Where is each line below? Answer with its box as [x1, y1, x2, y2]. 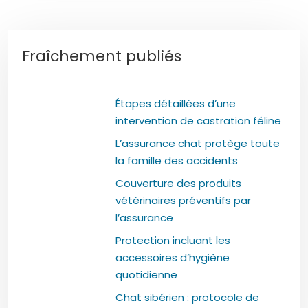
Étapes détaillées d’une [115, 96, 236, 111]
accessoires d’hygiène [115, 250, 230, 265]
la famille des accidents [115, 153, 238, 168]
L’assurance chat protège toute [115, 135, 280, 151]
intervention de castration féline [115, 113, 281, 128]
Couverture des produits [115, 175, 241, 190]
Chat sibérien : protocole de [115, 289, 259, 305]
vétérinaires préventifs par [115, 192, 251, 208]
